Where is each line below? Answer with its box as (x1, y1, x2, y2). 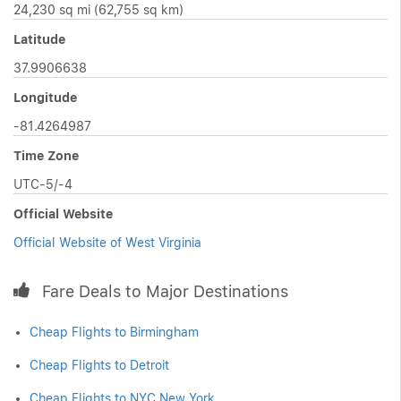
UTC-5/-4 (13, 177, 73, 192)
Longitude (13, 90, 77, 105)
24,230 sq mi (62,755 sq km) (13, 3, 183, 17)
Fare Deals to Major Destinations (42, 282, 288, 301)
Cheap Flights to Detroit (30, 358, 169, 372)
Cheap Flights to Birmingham (30, 325, 199, 339)
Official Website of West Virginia (13, 235, 201, 250)
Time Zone (13, 149, 79, 163)
